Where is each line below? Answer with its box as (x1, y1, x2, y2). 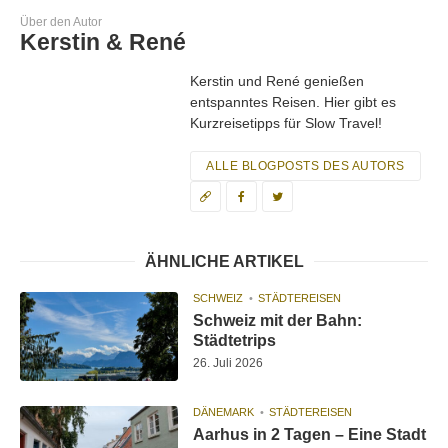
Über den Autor (20, 14, 102, 29)
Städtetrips (193, 331, 277, 349)
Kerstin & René (20, 28, 186, 55)
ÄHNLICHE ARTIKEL (144, 252, 304, 270)
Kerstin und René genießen (190, 72, 364, 89)
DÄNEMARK (193, 405, 255, 418)
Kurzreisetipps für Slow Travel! (190, 114, 382, 131)
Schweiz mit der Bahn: (193, 311, 363, 329)
